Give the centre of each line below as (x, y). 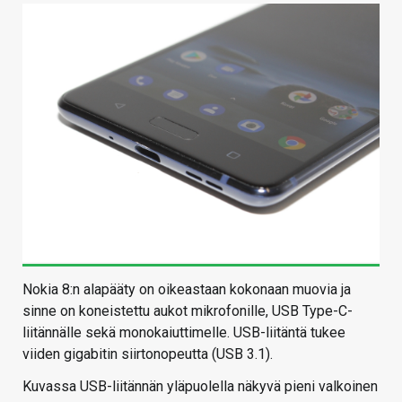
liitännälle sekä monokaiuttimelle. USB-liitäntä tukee (184, 333)
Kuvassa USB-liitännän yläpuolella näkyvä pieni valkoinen (200, 387)
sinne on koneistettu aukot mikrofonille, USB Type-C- (188, 311)
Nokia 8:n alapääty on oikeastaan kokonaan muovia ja (187, 290)
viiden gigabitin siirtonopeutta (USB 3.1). (148, 354)
